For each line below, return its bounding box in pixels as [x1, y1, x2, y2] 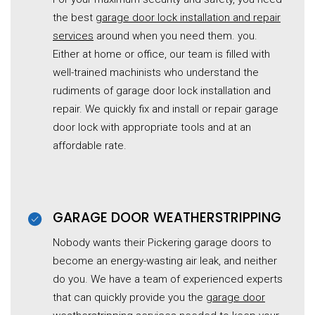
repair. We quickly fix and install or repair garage [53, 103, 278, 116]
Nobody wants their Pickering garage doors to [53, 236, 271, 250]
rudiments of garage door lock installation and [53, 84, 271, 98]
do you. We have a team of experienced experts [53, 273, 283, 286]
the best [53, 11, 96, 25]
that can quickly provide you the [53, 291, 206, 304]
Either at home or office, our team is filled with [53, 48, 270, 61]
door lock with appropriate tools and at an [53, 121, 251, 134]
